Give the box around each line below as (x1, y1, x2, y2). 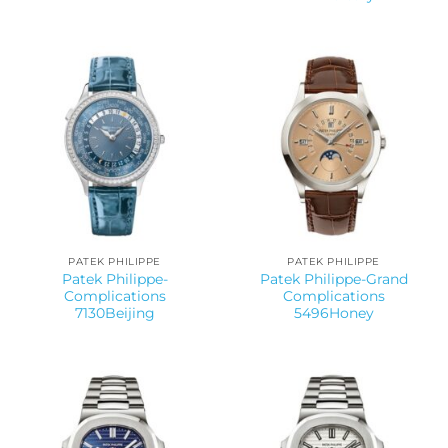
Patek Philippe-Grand (259, 271, 408, 288)
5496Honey (293, 305, 374, 322)
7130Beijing (74, 305, 155, 322)
